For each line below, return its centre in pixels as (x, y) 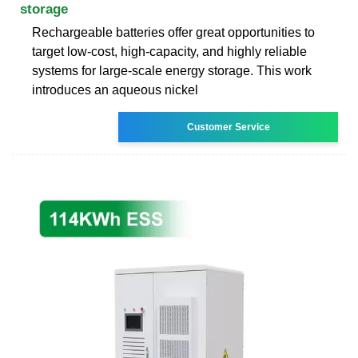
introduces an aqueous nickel (115, 89)
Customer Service (228, 127)
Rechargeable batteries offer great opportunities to (173, 32)
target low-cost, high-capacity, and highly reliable (169, 51)
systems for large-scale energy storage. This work (172, 70)
